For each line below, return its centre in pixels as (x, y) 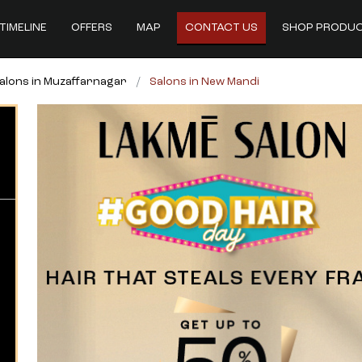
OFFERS (91, 27)
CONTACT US (221, 27)
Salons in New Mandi (204, 82)
